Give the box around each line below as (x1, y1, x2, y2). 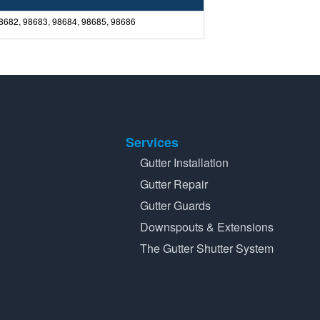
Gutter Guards (140, 197, 211, 214)
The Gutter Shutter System (140, 240, 274, 257)
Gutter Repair (140, 176, 208, 193)
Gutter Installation (140, 154, 229, 171)
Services (126, 133, 179, 152)
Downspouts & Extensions (140, 219, 274, 236)
